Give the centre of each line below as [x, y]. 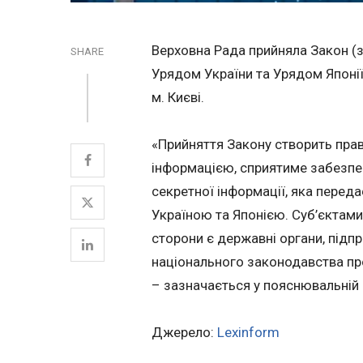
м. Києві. [178, 97]
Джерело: [184, 332]
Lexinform [248, 332]
